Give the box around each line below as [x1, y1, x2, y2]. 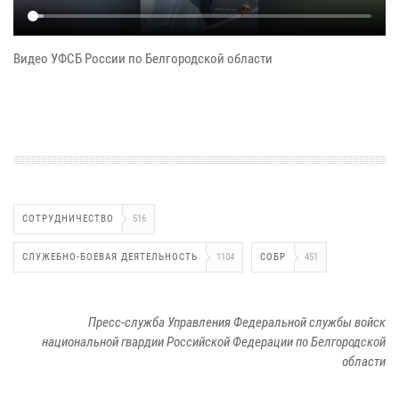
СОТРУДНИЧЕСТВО [22, 213, 114, 225]
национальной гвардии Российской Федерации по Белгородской [42, 334, 386, 351]
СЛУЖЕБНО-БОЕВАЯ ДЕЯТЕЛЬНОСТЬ [22, 251, 198, 264]
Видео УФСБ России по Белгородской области [13, 51, 273, 68]
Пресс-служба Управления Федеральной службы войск [88, 314, 386, 331]
